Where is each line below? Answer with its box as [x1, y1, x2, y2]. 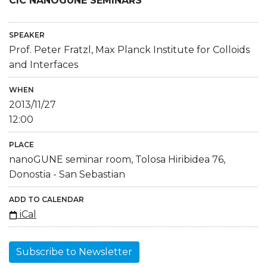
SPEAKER [9, 30, 45, 39]
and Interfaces [9, 58, 78, 70]
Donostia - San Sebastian [9, 168, 125, 180]
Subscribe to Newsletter [16, 246, 132, 257]
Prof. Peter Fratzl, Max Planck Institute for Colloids [9, 44, 250, 55]
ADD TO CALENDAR [9, 194, 84, 204]
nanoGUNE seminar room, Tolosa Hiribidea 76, [9, 153, 225, 165]
